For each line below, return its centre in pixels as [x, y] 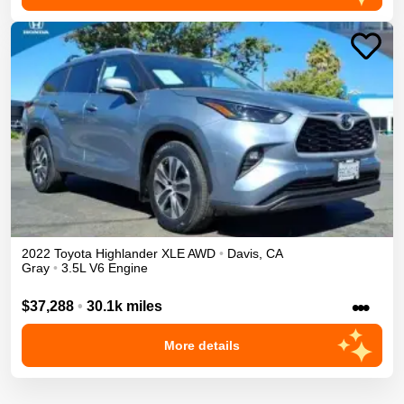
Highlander [127, 253]
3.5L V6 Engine [105, 267]
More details [202, 345]
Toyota [73, 253]
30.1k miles [124, 306]
